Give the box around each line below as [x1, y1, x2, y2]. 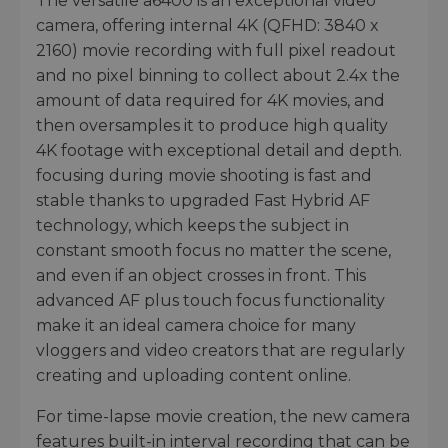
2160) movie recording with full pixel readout [36, 41, 396, 61]
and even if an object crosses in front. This [36, 266, 366, 286]
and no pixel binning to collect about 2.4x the [36, 66, 400, 86]
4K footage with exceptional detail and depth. [36, 141, 402, 161]
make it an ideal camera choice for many [36, 316, 356, 336]
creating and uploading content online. [36, 366, 351, 386]
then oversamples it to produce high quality [36, 116, 388, 136]
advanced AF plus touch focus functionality [36, 291, 385, 311]
